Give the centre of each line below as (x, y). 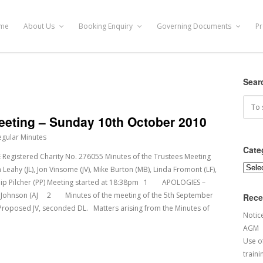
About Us (40, 26)
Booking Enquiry (107, 26)
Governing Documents (195, 26)
